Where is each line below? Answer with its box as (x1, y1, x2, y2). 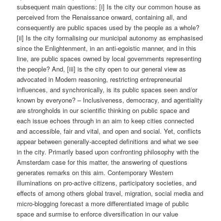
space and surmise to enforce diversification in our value (17, 209, 179, 219)
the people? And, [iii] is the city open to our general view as (17, 64, 186, 74)
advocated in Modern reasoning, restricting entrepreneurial (17, 74, 183, 84)
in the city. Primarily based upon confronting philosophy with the (17, 147, 199, 156)
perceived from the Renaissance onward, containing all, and (17, 12, 187, 22)
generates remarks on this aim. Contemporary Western (17, 167, 174, 177)
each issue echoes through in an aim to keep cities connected (17, 115, 194, 125)
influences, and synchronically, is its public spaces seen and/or (17, 84, 198, 94)
